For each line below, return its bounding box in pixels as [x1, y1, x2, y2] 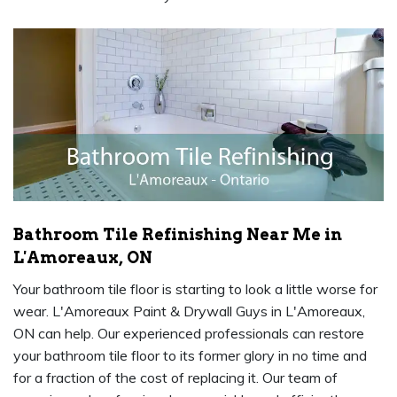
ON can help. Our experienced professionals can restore [13, 324, 364, 343]
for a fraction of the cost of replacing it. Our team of [13, 369, 338, 387]
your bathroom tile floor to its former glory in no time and [13, 346, 367, 365]
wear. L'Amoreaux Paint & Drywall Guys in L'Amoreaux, [13, 302, 365, 321]
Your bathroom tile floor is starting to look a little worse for [13, 280, 378, 299]
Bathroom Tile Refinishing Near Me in [13, 225, 342, 245]
